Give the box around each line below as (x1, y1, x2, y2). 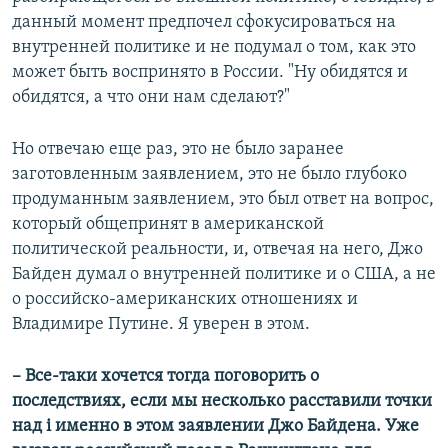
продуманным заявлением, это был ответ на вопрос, (12, 189, 434, 209)
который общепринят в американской (12, 214, 324, 234)
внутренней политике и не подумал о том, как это (12, 37, 416, 57)
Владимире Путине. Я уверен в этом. (12, 314, 310, 334)
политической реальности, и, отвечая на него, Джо (12, 239, 423, 259)
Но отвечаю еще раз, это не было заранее (12, 139, 344, 159)
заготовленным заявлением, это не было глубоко (12, 164, 407, 184)
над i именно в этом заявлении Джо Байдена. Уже (12, 416, 419, 436)
